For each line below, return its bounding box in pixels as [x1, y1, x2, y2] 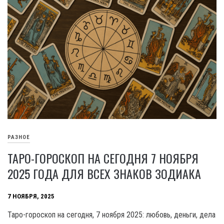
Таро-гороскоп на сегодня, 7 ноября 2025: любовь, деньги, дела [7, 210, 215, 220]
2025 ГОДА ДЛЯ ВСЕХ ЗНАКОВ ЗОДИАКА [7, 164, 201, 183]
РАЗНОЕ [7, 133, 30, 140]
